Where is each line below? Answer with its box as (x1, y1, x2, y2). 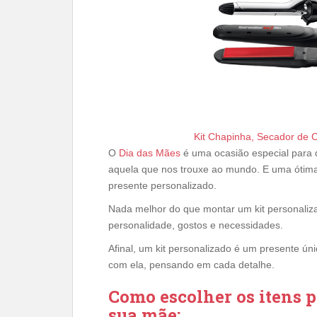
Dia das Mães (119, 146, 180, 158)
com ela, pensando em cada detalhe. (108, 258, 275, 270)
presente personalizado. (108, 179, 217, 191)
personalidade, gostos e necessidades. (108, 219, 283, 231)
